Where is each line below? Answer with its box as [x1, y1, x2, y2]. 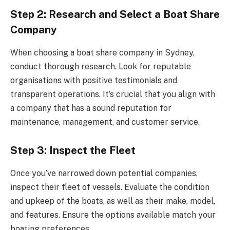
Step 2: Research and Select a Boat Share [10, 8, 220, 21]
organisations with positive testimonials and [10, 75, 177, 85]
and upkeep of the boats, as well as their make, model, [10, 196, 215, 206]
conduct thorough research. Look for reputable [10, 61, 191, 71]
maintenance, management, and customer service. [10, 117, 200, 127]
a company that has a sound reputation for [10, 103, 171, 113]
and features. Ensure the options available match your [10, 209, 216, 220]
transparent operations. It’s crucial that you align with [10, 89, 215, 99]
